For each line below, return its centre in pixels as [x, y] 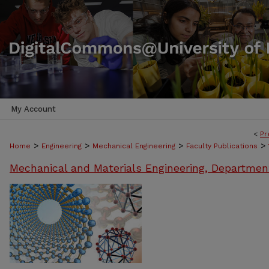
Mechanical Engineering [134, 146]
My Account [33, 109]
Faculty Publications [222, 146]
